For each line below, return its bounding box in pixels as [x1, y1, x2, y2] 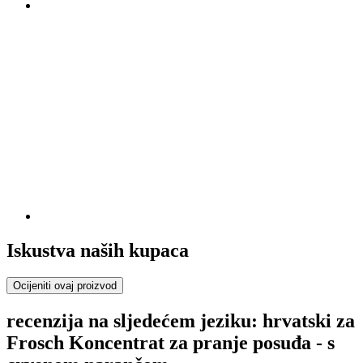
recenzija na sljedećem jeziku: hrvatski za [6, 310, 355, 332]
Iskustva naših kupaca [6, 239, 189, 261]
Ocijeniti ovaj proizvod [13, 280, 117, 293]
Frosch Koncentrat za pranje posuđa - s [6, 332, 335, 354]
